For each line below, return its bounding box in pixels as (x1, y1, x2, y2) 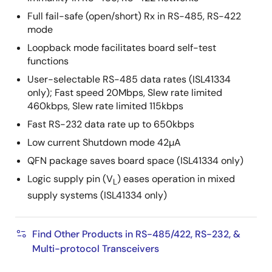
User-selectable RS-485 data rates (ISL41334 (27, 73, 231, 86)
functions (27, 55, 69, 68)
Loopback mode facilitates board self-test (27, 41, 216, 55)
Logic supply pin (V (27, 172, 113, 186)
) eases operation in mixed (117, 172, 235, 186)
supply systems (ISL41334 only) (27, 189, 167, 202)
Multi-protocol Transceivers (32, 242, 159, 256)
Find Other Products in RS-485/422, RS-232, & (32, 228, 240, 241)
